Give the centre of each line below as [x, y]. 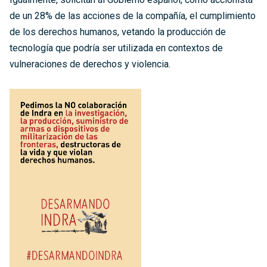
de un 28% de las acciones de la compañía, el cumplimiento [133, 16]
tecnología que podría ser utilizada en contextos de [116, 48]
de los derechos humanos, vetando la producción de [118, 32]
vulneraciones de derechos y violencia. [90, 64]
